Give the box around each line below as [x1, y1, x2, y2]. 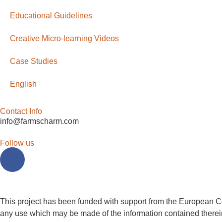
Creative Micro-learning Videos [10, 34, 119, 43]
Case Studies [10, 56, 57, 65]
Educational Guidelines [10, 11, 92, 20]
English [10, 79, 37, 88]
